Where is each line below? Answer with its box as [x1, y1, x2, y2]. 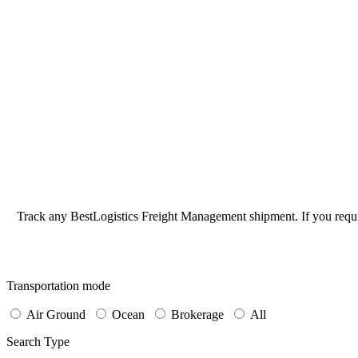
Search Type [6, 334, 70, 348]
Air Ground [26, 307, 86, 321]
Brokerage [171, 307, 224, 321]
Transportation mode [6, 278, 110, 292]
